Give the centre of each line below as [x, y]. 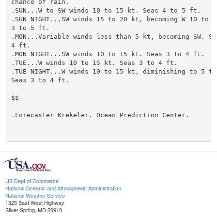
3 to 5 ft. [30, 28]
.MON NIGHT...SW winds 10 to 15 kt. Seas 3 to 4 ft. [108, 54]
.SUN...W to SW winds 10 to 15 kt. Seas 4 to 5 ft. [106, 10]
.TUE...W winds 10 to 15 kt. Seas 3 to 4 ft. [94, 62]
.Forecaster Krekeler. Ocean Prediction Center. [100, 115]
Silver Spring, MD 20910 [34, 210]
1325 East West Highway [35, 203]
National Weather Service [35, 195]
